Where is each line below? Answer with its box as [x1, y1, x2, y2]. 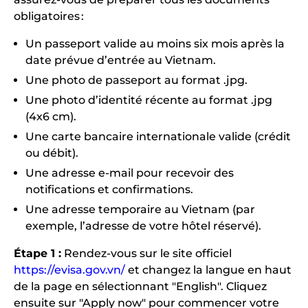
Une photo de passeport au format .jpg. [25, 74, 247, 87]
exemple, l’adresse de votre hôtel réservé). [25, 219, 261, 233]
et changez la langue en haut [125, 263, 291, 277]
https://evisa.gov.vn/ [14, 263, 125, 277]
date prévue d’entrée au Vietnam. [25, 54, 216, 67]
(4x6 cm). [25, 110, 76, 124]
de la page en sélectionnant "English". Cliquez [14, 280, 267, 294]
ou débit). [25, 146, 78, 160]
